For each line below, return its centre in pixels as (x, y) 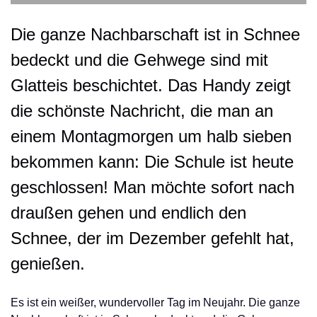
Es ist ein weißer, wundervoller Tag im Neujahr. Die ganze (155, 302)
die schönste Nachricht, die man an (142, 111)
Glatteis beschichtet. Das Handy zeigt (151, 85)
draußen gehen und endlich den (128, 213)
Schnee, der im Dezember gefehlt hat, (152, 238)
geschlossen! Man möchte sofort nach (152, 187)
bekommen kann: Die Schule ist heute (152, 162)
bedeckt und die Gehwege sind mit (139, 60)
